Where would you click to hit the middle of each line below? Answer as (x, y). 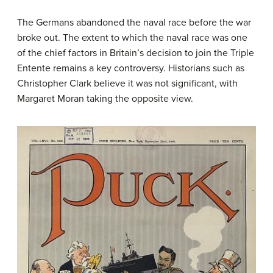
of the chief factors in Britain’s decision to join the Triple (136, 53)
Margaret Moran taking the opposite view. (105, 99)
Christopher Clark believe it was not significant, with (127, 84)
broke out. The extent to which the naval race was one (132, 38)
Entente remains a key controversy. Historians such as (131, 69)
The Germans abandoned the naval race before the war (134, 23)
